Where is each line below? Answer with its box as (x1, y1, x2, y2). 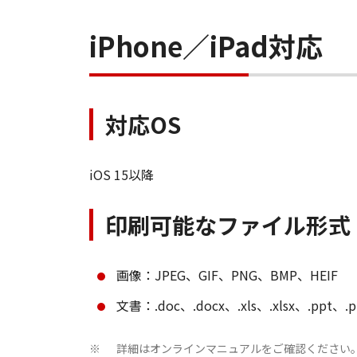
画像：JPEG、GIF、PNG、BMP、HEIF (116, 265, 338, 284)
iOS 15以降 (89, 165, 154, 184)
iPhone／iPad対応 (89, 26, 323, 65)
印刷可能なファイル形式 (105, 209, 351, 241)
